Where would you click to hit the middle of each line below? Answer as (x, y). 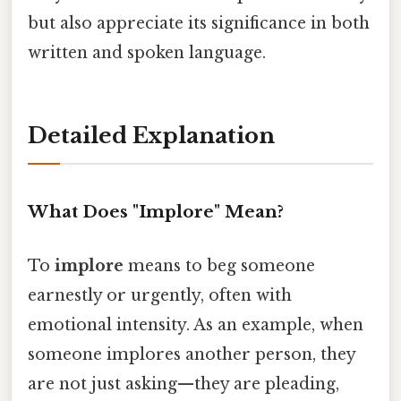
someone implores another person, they (192, 354)
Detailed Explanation (151, 135)
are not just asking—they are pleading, (183, 384)
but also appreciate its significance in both (199, 23)
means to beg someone (219, 265)
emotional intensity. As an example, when (196, 324)
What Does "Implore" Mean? (156, 212)
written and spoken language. (147, 52)
